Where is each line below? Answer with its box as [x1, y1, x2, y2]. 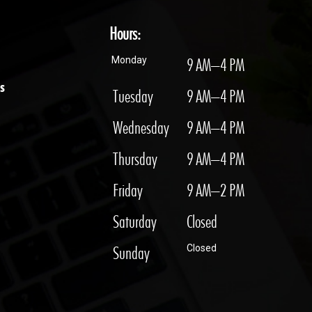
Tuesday [113, 86, 153, 107]
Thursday [113, 148, 157, 169]
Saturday [113, 211, 157, 232]
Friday [113, 180, 143, 201]
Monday [111, 54, 147, 65]
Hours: [109, 23, 141, 44]
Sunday [113, 242, 150, 263]
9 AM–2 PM [187, 180, 244, 201]
